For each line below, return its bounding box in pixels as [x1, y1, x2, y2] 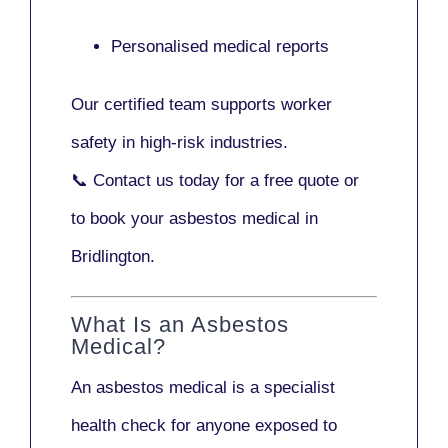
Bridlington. [71, 246, 155, 266]
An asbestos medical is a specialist [71, 378, 335, 398]
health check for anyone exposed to [71, 416, 337, 436]
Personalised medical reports [111, 36, 329, 56]
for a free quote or [220, 170, 359, 190]
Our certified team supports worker [71, 94, 332, 114]
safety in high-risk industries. [71, 132, 288, 152]
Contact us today [93, 170, 220, 190]
